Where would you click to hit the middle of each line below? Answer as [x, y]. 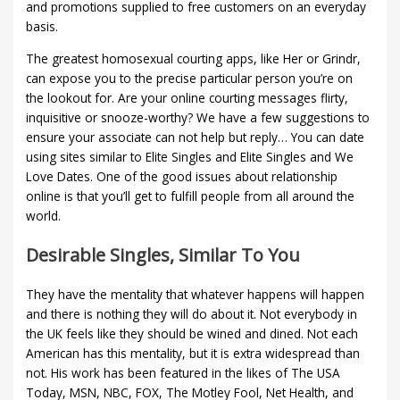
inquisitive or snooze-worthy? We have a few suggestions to [198, 117]
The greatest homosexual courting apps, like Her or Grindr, [194, 58]
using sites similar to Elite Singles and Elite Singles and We [190, 156]
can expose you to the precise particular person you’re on [190, 78]
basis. [42, 26]
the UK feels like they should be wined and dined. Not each [192, 333]
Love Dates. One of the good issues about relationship [182, 176]
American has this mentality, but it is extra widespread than [193, 353]
